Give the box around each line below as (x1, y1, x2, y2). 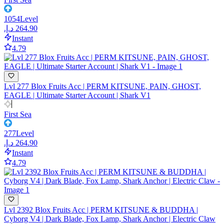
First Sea (4, 109, 31, 118)
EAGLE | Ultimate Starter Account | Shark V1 (4, 90, 150, 99)
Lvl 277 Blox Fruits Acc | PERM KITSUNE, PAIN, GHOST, (4, 81, 201, 90)
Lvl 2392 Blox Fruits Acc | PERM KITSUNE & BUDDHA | (4, 205, 198, 214)
